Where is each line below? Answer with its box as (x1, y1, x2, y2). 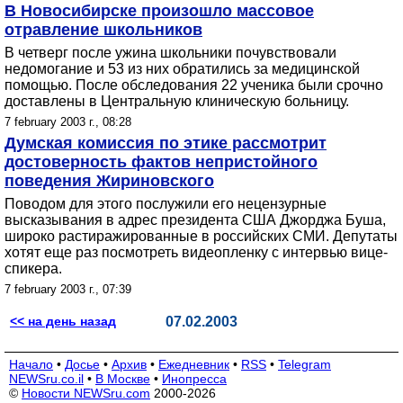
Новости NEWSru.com (22, 386, 150, 400)
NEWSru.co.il (9, 372, 84, 386)
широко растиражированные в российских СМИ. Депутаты (4, 228, 398, 244)
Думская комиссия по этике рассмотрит (4, 134, 327, 152)
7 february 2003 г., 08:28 (4, 115, 131, 129)
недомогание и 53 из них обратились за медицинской (4, 61, 360, 76)
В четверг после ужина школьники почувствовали (4, 45, 336, 60)
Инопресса (162, 372, 227, 386)
